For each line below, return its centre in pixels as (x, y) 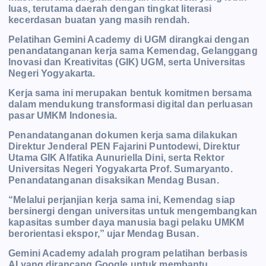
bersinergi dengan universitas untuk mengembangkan (133, 211)
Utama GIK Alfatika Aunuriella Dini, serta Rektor (116, 157)
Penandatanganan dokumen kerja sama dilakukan (123, 135)
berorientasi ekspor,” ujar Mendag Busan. (104, 233)
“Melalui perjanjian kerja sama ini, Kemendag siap (122, 199)
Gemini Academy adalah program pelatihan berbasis (128, 254)
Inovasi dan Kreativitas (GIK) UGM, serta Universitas (127, 62)
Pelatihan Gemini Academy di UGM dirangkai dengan (129, 39)
